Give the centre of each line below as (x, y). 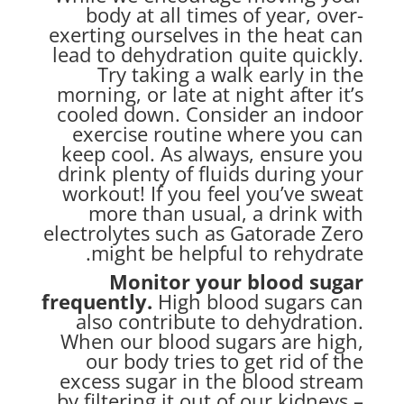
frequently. (100, 301)
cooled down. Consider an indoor (211, 113)
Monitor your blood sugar (237, 281)
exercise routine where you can (218, 133)
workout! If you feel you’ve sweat (213, 193)
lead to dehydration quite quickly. (208, 54)
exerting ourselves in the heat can (207, 34)
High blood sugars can (261, 301)
